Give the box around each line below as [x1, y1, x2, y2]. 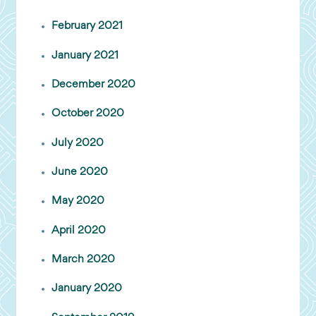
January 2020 [51, 284, 123, 294]
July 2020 [51, 138, 104, 148]
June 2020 [51, 166, 109, 177]
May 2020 [51, 196, 105, 207]
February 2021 [51, 21, 123, 32]
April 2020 [51, 225, 107, 236]
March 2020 [51, 254, 116, 265]
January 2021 [51, 50, 119, 61]
